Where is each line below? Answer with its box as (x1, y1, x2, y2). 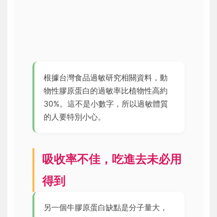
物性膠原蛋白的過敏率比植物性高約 (44, 85, 168, 95)
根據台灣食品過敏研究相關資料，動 (44, 72, 168, 82)
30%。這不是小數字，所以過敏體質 (44, 98, 169, 108)
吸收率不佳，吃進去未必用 (42, 152, 182, 166)
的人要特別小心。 (44, 111, 106, 122)
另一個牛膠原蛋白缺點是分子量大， (44, 202, 168, 212)
